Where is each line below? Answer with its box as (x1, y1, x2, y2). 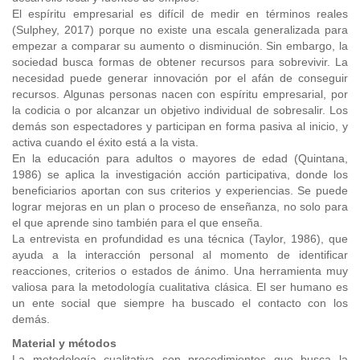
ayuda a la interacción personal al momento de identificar (12, 248, 348, 261)
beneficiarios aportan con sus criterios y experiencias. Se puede (12, 184, 348, 197)
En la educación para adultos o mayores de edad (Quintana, (12, 152, 348, 165)
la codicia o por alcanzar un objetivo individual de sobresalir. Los (12, 104, 348, 117)
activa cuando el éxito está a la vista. (12, 136, 198, 149)
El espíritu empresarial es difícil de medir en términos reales (12, 7, 348, 20)
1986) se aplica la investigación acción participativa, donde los (12, 168, 348, 181)
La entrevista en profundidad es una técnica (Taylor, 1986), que (12, 232, 348, 245)
